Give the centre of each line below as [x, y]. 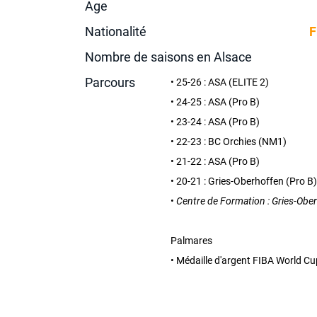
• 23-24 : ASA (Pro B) [215, 121]
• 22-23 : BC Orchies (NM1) [229, 141]
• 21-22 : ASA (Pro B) [215, 161]
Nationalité [116, 31]
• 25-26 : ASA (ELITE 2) [220, 82]
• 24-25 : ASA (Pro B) [215, 102]
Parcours [110, 82]
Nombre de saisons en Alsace [168, 57]
